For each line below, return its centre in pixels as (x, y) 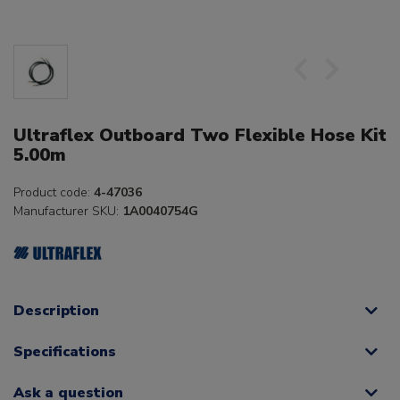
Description (56, 311)
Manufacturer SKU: (68, 212)
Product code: (54, 193)
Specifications (65, 352)
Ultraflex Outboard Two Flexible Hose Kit (200, 136)
